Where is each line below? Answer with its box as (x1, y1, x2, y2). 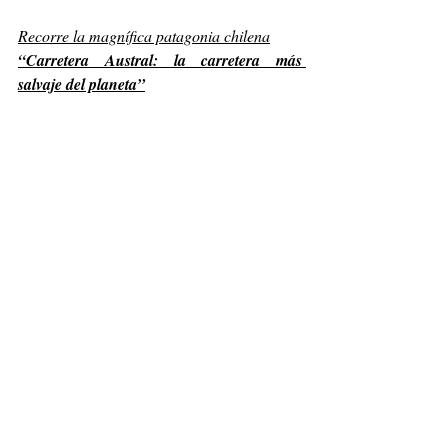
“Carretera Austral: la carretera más (18, 49, 302, 72)
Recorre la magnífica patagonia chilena (18, 25, 270, 47)
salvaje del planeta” (18, 73, 145, 96)
